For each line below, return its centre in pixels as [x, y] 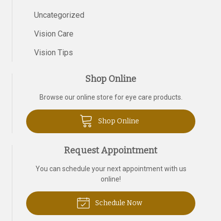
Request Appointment [111, 150]
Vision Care [54, 34]
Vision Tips [54, 53]
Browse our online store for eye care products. [111, 97]
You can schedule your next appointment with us [111, 169]
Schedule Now [118, 203]
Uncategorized [59, 15]
